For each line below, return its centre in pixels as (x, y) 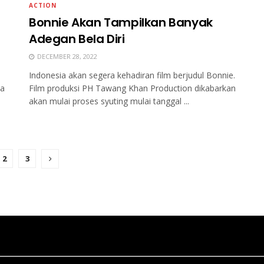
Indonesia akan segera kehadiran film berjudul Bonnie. (132, 75)
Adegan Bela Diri (77, 39)
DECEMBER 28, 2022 (66, 57)
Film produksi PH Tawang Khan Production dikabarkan (132, 88)
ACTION (43, 6)
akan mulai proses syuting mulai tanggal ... (109, 101)
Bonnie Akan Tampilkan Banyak (121, 23)
